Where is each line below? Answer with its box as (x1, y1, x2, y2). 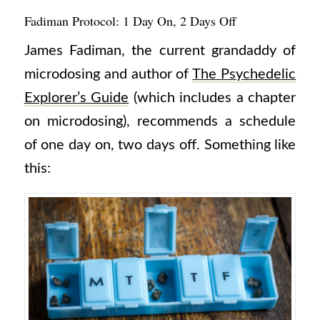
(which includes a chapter (129, 91, 296, 106)
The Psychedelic (192, 67, 296, 82)
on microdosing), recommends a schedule (24, 114, 296, 129)
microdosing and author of (24, 67, 193, 82)
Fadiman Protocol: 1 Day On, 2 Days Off (24, 11, 236, 29)
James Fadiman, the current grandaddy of (24, 44, 296, 59)
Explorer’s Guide (24, 91, 129, 106)
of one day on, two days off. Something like (24, 138, 296, 153)
